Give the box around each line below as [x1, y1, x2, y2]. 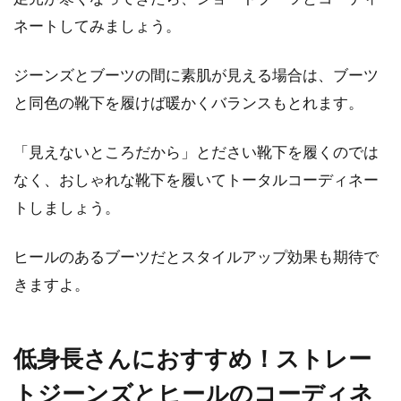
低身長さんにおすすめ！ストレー [13, 344, 371, 372]
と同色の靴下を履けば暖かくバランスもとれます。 [13, 93, 363, 112]
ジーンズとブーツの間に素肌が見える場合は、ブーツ [13, 65, 379, 84]
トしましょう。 [13, 198, 120, 217]
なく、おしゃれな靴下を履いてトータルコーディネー [13, 170, 379, 189]
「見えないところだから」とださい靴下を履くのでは [13, 142, 379, 161]
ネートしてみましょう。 [13, 16, 181, 35]
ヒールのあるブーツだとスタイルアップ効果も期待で [13, 247, 379, 266]
